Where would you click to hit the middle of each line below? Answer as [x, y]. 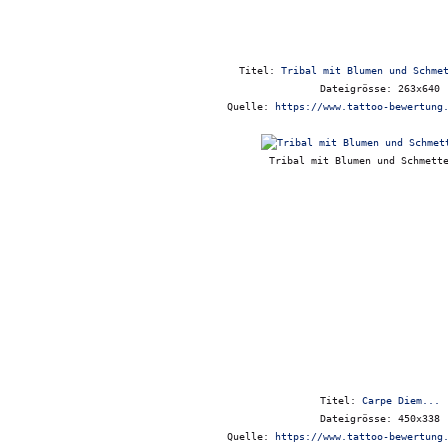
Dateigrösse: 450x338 [380, 418]
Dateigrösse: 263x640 [380, 88]
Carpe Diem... [401, 400]
